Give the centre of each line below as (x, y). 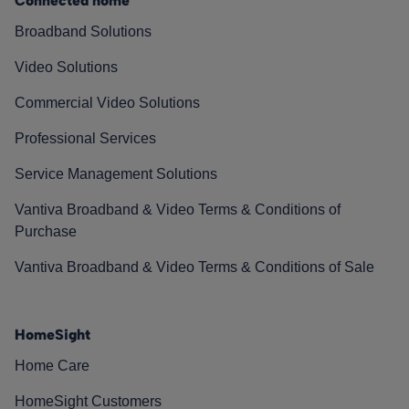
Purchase (46, 231)
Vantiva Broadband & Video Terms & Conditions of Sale (194, 267)
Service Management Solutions (116, 173)
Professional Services (85, 138)
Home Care (52, 365)
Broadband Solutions (83, 31)
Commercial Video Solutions (107, 102)
